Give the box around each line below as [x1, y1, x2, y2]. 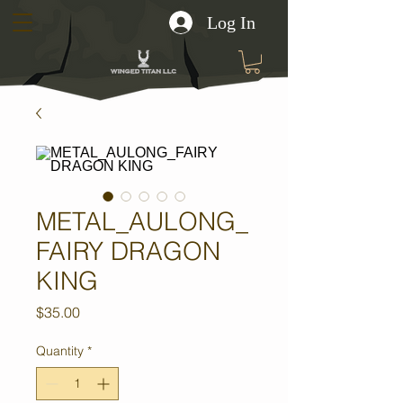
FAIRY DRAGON [36, 236, 220, 267]
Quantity [36, 343, 84, 360]
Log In [207, 12, 256, 32]
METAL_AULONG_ [36, 206, 248, 237]
